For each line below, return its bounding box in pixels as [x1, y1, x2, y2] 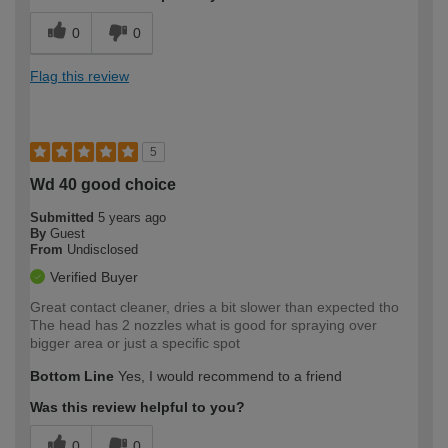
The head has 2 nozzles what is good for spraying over [30, 316, 377, 333]
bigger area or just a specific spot [30, 334, 240, 351]
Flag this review [30, 67, 129, 84]
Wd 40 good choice [30, 175, 176, 193]
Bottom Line [30, 367, 114, 384]
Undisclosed [67, 241, 138, 257]
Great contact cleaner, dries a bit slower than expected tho [30, 298, 399, 315]
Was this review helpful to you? [30, 398, 245, 415]
